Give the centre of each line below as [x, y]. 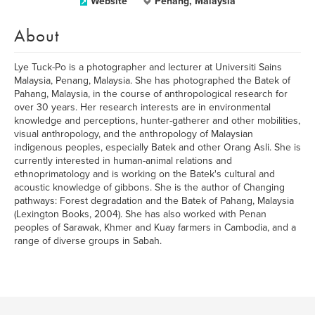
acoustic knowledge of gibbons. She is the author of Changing [149, 187]
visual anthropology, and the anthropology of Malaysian [134, 134]
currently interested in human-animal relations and [123, 161]
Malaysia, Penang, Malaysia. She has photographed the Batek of [152, 81]
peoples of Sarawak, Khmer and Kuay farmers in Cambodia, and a [155, 227]
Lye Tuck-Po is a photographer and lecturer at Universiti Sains [148, 67]
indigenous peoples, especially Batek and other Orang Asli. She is [157, 147]
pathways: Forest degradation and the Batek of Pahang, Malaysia [154, 201]
